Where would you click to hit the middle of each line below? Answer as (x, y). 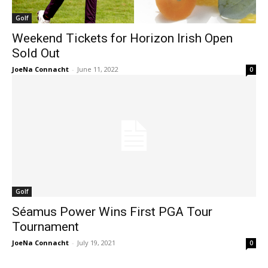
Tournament (45, 227)
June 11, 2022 (98, 69)
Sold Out (36, 53)
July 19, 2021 (96, 243)
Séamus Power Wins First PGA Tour (112, 212)
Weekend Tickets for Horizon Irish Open (122, 38)
